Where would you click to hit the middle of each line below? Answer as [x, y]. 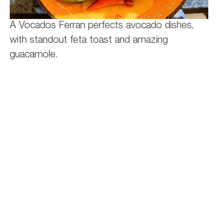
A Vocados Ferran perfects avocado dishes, [102, 26]
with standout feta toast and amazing [89, 41]
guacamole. [34, 55]
